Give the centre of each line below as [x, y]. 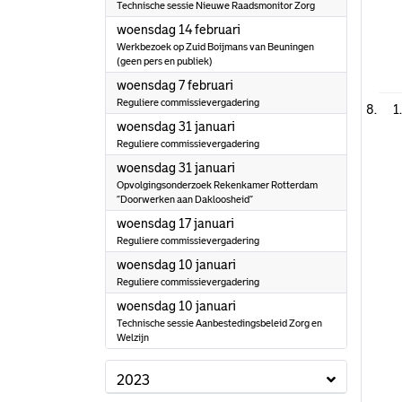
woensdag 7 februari [175, 85]
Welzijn [133, 337]
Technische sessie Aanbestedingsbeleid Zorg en [219, 323]
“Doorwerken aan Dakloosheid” [185, 199]
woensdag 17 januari [175, 223]
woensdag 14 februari [179, 30]
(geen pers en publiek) [165, 61]
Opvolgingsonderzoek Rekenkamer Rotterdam [217, 185]
